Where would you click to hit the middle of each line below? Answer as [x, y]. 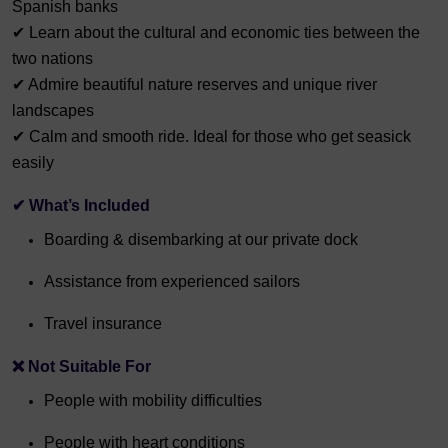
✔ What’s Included [81, 205]
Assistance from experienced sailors [172, 281]
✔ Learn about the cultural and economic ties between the [216, 32]
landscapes [53, 110]
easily [33, 162]
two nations [52, 58]
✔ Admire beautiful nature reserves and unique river [194, 84]
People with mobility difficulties [153, 400]
